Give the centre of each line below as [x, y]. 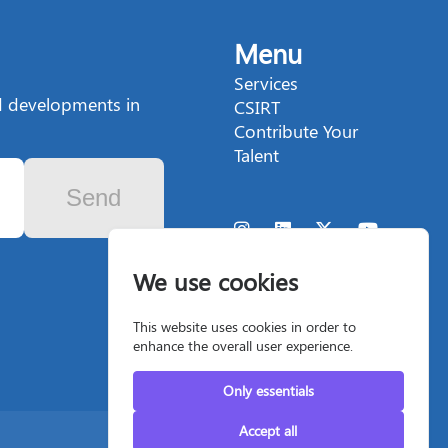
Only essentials [268, 391]
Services [266, 83]
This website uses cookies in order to [245, 327]
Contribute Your [296, 131]
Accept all [268, 431]
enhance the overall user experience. [243, 346]
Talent [257, 155]
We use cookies [216, 281]
